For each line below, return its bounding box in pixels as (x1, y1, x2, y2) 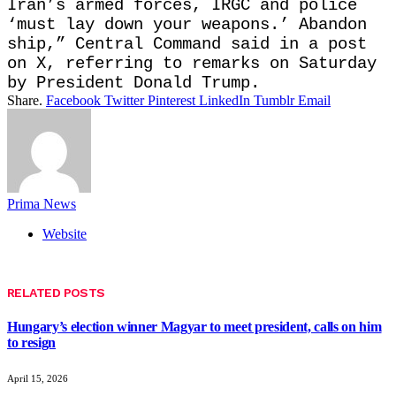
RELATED (7, 286, 64, 301)
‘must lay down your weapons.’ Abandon (7, 14, 367, 34)
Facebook (46, 92, 101, 108)
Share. (7, 92, 42, 108)
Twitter (104, 92, 144, 108)
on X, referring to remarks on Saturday (7, 53, 377, 73)
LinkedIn (199, 92, 250, 108)
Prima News (7, 195, 76, 211)
